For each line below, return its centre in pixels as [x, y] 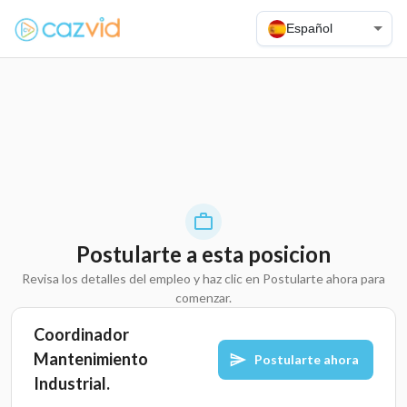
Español [309, 28]
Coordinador [81, 334]
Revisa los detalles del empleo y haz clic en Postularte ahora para [203, 278]
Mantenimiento [91, 359]
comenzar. [203, 298]
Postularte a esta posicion [203, 254]
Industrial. [72, 383]
